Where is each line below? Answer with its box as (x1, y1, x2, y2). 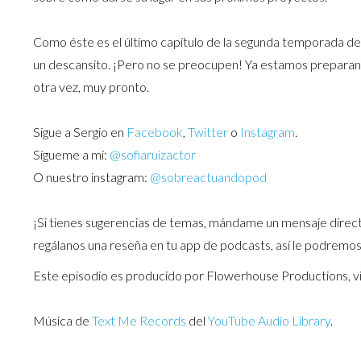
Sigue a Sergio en (32, 124, 127, 140)
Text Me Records (91, 313, 186, 329)
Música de (32, 313, 92, 329)
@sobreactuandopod (149, 169, 267, 185)
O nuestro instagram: (32, 169, 150, 185)
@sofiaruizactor (109, 147, 196, 163)
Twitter (187, 124, 228, 140)
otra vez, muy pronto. (32, 79, 149, 95)
